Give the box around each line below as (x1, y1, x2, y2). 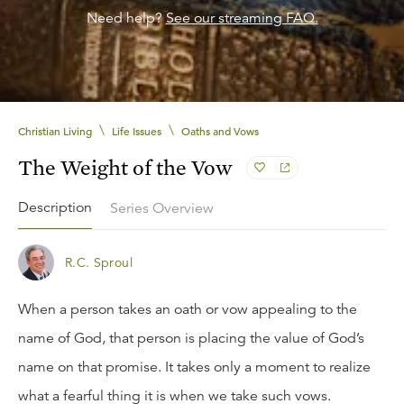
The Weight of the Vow (18, 154, 233, 180)
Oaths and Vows (181, 124, 259, 138)
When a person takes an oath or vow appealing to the (18, 300, 357, 318)
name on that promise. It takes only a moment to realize (18, 358, 371, 376)
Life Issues (112, 124, 161, 138)
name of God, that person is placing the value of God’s (18, 329, 364, 347)
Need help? (86, 9, 162, 27)
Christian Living (18, 124, 92, 138)
